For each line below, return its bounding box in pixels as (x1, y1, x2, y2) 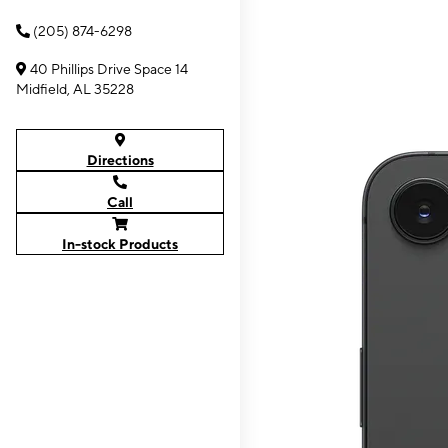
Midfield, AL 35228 (16, 81, 134, 97)
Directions (86, 152, 154, 168)
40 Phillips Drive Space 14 (30, 61, 188, 77)
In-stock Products (62, 236, 178, 252)
